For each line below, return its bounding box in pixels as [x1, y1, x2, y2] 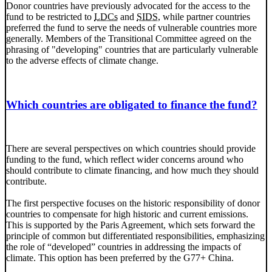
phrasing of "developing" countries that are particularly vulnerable [6, 44, 258, 55]
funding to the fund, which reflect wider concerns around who [6, 154, 243, 165]
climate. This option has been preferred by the [6, 253, 183, 263]
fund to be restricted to [6, 11, 94, 22]
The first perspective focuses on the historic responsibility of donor [6, 198, 260, 209]
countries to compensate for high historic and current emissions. [6, 209, 248, 220]
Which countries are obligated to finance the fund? [6, 98, 257, 111]
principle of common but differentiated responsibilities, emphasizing [6, 231, 265, 242]
